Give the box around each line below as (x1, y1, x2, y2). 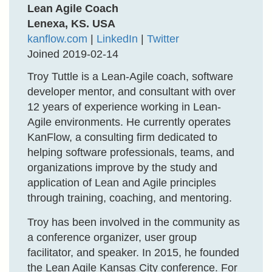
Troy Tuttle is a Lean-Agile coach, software (27, 70, 233, 83)
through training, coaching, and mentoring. (27, 192, 232, 204)
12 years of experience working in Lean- (27, 101, 221, 113)
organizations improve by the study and (27, 161, 217, 174)
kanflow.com (27, 33, 87, 45)
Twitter (147, 33, 179, 45)
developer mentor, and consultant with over (27, 86, 236, 98)
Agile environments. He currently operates (27, 116, 231, 128)
